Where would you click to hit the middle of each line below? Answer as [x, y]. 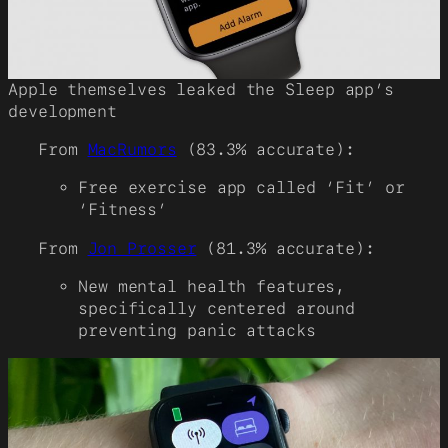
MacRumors [132, 150]
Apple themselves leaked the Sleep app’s [201, 89]
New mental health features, [212, 286]
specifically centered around [217, 308]
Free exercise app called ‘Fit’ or [241, 188]
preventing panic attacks [197, 330]
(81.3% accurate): [285, 248]
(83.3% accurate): [265, 150]
